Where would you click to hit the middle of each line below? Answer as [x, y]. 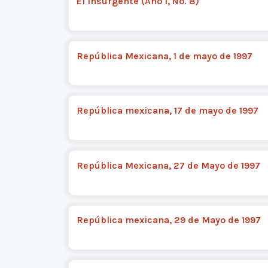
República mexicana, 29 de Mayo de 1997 [168, 220]
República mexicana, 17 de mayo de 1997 [167, 111]
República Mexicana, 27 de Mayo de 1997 [168, 165]
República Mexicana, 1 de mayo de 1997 [164, 56]
